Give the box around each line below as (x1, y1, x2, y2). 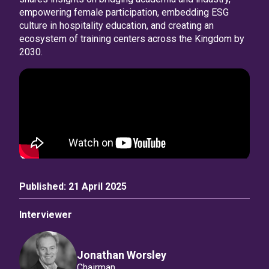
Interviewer (19, 209, 72, 220)
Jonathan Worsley (77, 248, 166, 261)
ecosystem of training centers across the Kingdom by (19, 33, 244, 44)
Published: (19, 181, 68, 192)
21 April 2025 (68, 181, 127, 192)
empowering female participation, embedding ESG (19, 7, 229, 18)
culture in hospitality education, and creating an (19, 20, 214, 31)
